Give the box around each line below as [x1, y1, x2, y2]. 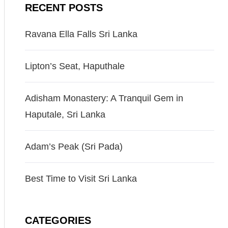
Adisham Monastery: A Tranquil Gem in [24, 93, 183, 103]
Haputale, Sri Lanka [24, 109, 105, 120]
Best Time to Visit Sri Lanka [24, 174, 137, 184]
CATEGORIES [24, 215, 91, 226]
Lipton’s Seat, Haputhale [24, 61, 125, 71]
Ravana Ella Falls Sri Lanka [24, 29, 137, 39]
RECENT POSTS [24, 2, 103, 13]
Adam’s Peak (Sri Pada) [24, 141, 123, 152]
